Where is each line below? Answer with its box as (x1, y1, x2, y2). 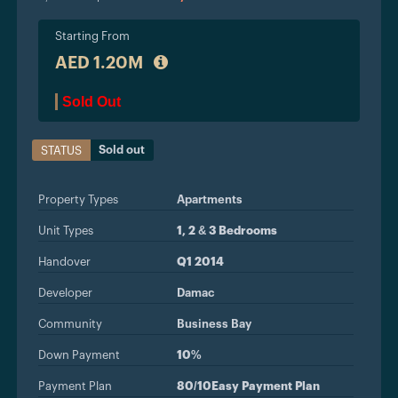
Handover (38, 255, 91, 267)
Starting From (55, 29, 130, 42)
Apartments (176, 193, 243, 205)
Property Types (38, 193, 118, 205)
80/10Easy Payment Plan (176, 379, 320, 392)
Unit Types (38, 224, 93, 236)
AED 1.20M (55, 54, 147, 72)
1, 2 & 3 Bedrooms (176, 224, 277, 236)
